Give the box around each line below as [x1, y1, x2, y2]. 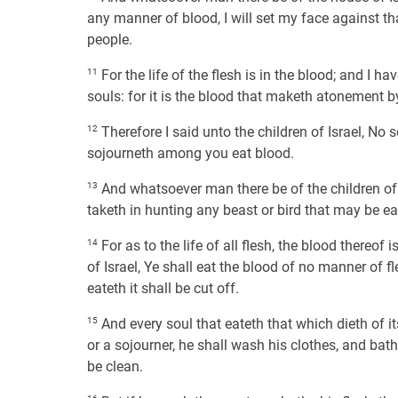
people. [87, 31, 132, 48]
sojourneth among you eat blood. [87, 145, 294, 162]
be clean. [87, 358, 143, 375]
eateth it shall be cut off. [87, 280, 239, 297]
